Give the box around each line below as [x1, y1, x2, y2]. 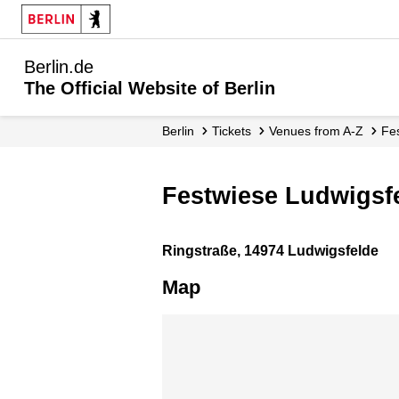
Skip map [162, 316, 222, 332]
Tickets [219, 124, 251, 138]
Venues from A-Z [276, 124, 363, 138]
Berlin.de [24, 57, 94, 77]
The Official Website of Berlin [24, 78, 275, 98]
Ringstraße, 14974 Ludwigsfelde [162, 243, 379, 259]
